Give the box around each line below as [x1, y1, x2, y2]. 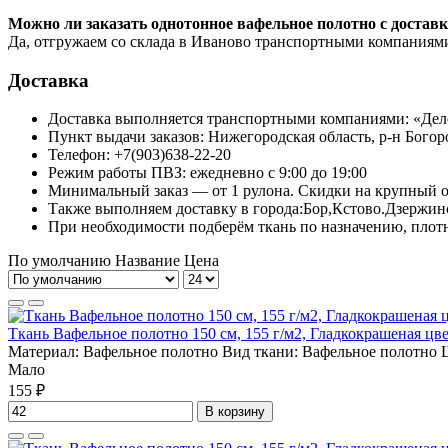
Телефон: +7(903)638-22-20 [48, 146, 231, 164]
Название [115, 252, 184, 270]
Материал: [8, 343, 83, 361]
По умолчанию [8, 252, 111, 270]
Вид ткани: [218, 343, 302, 361]
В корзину [205, 404, 265, 420]
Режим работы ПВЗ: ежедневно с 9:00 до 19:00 [48, 164, 367, 182]
